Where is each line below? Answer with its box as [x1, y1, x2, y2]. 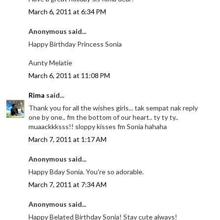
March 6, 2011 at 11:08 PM [28, 71, 110, 80]
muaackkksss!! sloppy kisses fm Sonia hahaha [28, 122, 167, 131]
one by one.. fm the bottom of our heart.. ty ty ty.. [28, 112, 179, 121]
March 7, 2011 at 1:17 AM [28, 135, 107, 143]
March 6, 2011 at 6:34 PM [28, 7, 107, 16]
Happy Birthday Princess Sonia [28, 39, 122, 48]
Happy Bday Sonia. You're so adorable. [28, 167, 144, 176]
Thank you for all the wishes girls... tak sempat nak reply [28, 103, 198, 112]
